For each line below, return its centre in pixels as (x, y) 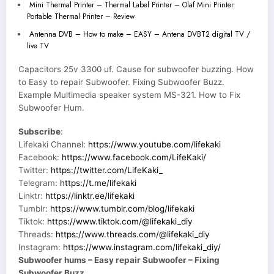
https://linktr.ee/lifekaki (90, 195)
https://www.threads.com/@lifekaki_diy (133, 234)
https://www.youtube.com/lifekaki (154, 144)
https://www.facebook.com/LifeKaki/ (134, 157)
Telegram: (39, 183)
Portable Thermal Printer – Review (80, 16)
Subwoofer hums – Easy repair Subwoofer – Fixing (119, 260)
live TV (38, 46)
